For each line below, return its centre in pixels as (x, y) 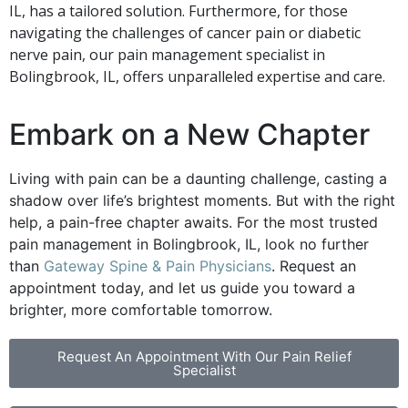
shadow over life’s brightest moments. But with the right (202, 200)
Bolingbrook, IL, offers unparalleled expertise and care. (197, 76)
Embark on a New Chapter (189, 134)
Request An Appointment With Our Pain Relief (204, 356)
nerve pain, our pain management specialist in (167, 54)
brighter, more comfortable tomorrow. (141, 309)
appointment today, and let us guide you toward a (182, 287)
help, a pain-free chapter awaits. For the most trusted (194, 222)
